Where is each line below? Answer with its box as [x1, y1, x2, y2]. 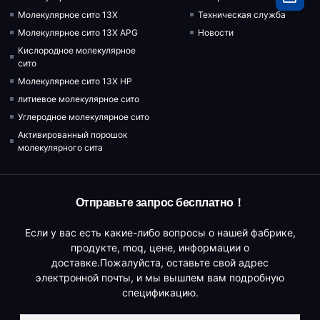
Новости [198, 26, 234, 38]
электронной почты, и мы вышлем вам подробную [36, 271, 284, 284]
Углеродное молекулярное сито [18, 111, 150, 122]
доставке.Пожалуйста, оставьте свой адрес [51, 256, 269, 269]
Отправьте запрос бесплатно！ [75, 196, 245, 209]
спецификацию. [121, 286, 199, 299]
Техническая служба [198, 9, 286, 20]
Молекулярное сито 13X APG [18, 26, 139, 38]
